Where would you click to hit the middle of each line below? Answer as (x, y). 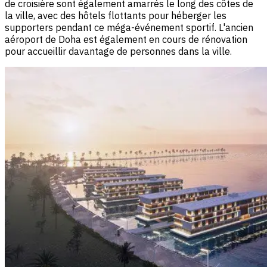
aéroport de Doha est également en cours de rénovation (126, 39)
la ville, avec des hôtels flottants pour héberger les (116, 15)
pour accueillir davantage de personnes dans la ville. (118, 51)
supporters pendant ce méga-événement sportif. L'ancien (129, 27)
